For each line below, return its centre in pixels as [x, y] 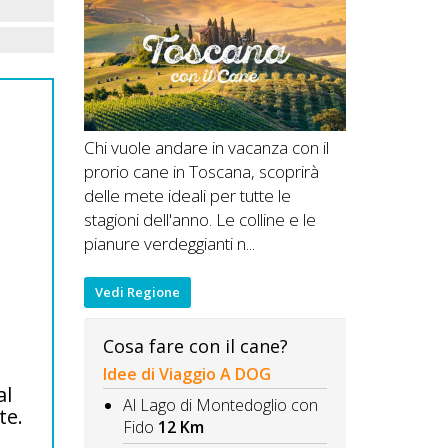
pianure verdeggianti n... [169, 244]
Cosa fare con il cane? [195, 345]
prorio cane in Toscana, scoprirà [201, 172]
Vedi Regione [137, 291]
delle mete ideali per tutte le [187, 196]
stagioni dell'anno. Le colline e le [199, 220]
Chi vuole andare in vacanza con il [206, 148]
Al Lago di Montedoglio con [220, 405]
